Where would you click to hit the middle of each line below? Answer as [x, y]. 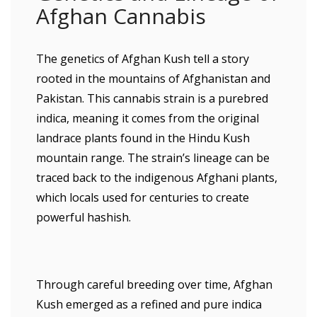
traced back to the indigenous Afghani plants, [157, 178]
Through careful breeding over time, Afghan [154, 284]
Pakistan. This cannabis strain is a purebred [152, 98]
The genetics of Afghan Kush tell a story [143, 59]
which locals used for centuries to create [143, 197]
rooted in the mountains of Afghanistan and [153, 79]
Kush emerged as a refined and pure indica [149, 304]
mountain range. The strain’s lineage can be [153, 158]
